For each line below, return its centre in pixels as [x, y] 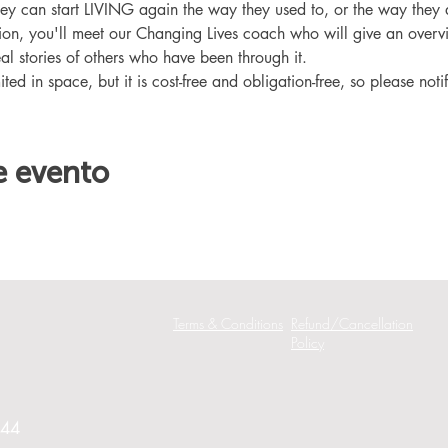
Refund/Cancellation [352, 323]
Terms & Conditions [228, 323]
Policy [307, 342]
